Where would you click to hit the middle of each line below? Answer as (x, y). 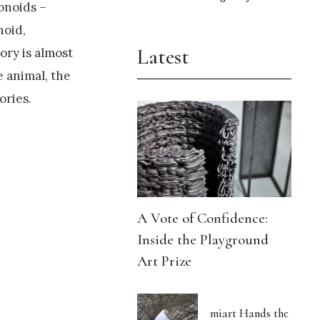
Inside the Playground (203, 239)
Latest (164, 56)
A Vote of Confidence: (203, 218)
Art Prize (165, 261)
